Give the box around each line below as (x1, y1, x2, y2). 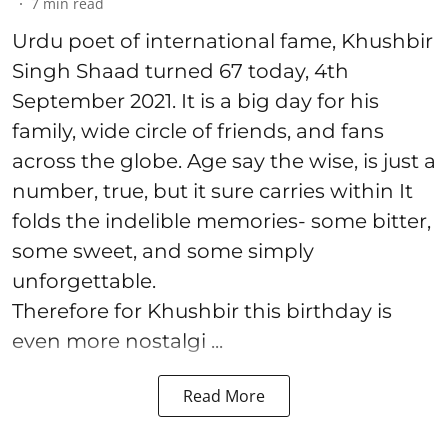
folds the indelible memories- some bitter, (12, 208, 431, 233)
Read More (183, 384, 265, 407)
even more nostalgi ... (12, 328, 223, 353)
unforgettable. (12, 268, 156, 293)
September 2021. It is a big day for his (12, 88, 379, 113)
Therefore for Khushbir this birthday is (12, 298, 392, 323)
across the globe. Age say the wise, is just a (12, 148, 436, 173)
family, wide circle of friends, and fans (12, 118, 384, 143)
